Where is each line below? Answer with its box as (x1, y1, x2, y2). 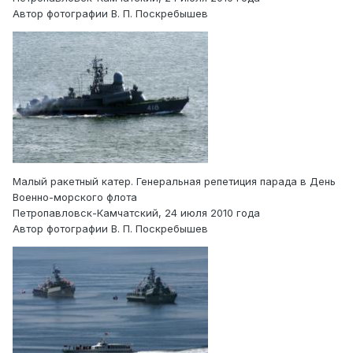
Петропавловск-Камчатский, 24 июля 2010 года (13, 206, 260, 220)
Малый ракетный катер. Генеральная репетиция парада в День (13, 175, 336, 188)
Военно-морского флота (13, 191, 137, 204)
